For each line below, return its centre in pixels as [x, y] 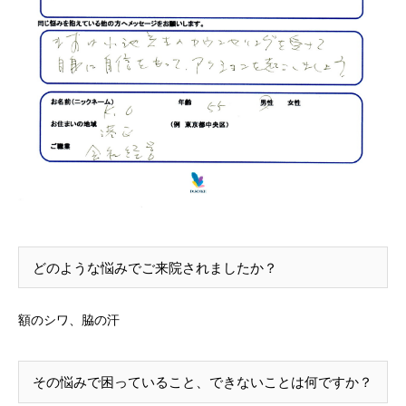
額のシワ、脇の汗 [69, 320]
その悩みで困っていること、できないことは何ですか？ [203, 382]
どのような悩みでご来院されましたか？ [155, 268]
